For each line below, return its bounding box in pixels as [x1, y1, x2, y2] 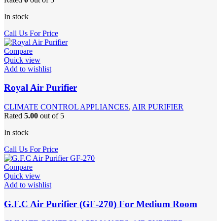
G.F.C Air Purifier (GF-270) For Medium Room [4, 198, 197, 209]
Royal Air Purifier [4, 82, 77, 93]
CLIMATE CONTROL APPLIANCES [4, 103, 129, 111]
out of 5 [38, 111, 64, 120]
